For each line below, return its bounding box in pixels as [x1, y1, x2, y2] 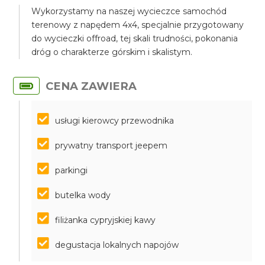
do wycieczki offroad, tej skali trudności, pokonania [31, 33, 238, 44]
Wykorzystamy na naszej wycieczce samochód [31, 6, 227, 17]
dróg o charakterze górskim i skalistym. [31, 47, 193, 57]
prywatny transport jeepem [55, 140, 168, 151]
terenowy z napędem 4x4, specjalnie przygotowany [31, 20, 244, 30]
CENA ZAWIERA [46, 79, 137, 93]
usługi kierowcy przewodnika [55, 115, 174, 126]
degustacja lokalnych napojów [55, 240, 179, 250]
